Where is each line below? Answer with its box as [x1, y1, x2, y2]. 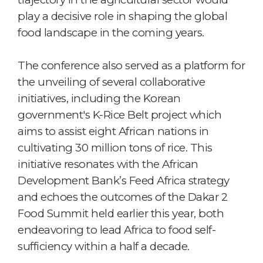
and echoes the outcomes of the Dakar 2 [18, 190, 227, 204]
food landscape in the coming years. [18, 25, 204, 39]
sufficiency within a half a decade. [18, 239, 190, 253]
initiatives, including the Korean [18, 91, 181, 105]
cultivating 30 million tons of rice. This [18, 140, 213, 154]
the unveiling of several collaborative [18, 75, 205, 89]
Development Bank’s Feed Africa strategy [18, 173, 230, 187]
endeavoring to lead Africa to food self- [18, 222, 215, 237]
